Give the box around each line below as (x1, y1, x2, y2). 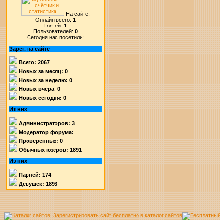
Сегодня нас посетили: (27, 34, 84, 40)
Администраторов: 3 (17, 120, 75, 126)
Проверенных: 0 (17, 137, 63, 144)
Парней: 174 (17, 171, 52, 178)
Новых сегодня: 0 (17, 95, 67, 101)
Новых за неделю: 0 (17, 77, 73, 83)
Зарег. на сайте (9, 45, 50, 52)
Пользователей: (33, 28, 75, 34)
